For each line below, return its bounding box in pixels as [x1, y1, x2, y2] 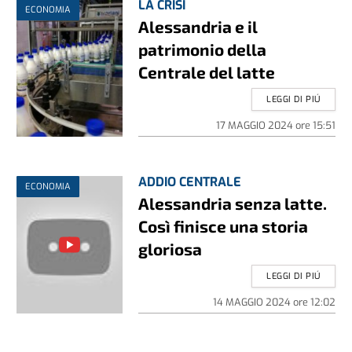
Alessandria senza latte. [138, 193, 328, 214]
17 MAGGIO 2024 [215, 119, 295, 133]
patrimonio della [138, 39, 267, 60]
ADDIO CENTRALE [138, 174, 242, 191]
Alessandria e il [138, 16, 258, 37]
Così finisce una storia [138, 216, 309, 236]
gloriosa [138, 239, 203, 259]
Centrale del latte [138, 62, 276, 82]
